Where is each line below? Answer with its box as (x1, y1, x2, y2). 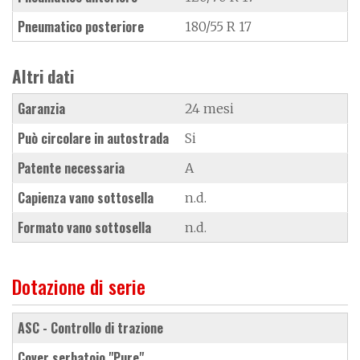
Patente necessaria (18, 157, 125, 178)
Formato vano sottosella (18, 217, 151, 237)
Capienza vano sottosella (18, 187, 153, 207)
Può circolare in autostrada (18, 128, 169, 148)
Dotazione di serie (12, 271, 145, 301)
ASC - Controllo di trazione (25, 317, 163, 337)
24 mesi (185, 100, 234, 117)
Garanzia (18, 98, 65, 118)
